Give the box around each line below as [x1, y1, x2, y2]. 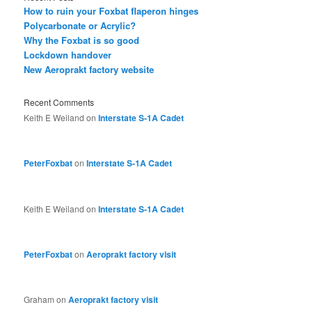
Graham [24, 293, 55, 306]
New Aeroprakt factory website [24, 63, 155, 77]
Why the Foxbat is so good [24, 33, 140, 47]
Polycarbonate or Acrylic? [24, 19, 136, 33]
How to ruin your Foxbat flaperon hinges [24, 4, 199, 18]
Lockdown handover [24, 48, 112, 62]
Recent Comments [24, 95, 95, 108]
